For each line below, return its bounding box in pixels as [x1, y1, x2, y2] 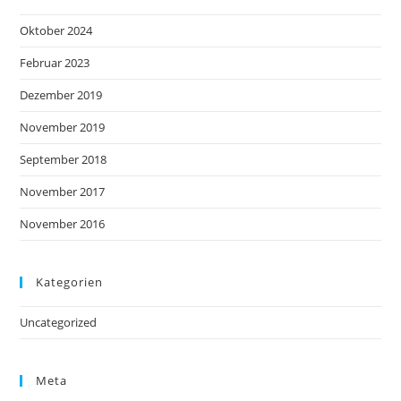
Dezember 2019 [20, 86, 103, 103]
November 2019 [20, 118, 106, 135]
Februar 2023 [20, 54, 90, 71]
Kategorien [36, 273, 104, 290]
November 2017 [20, 183, 106, 200]
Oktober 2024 [20, 21, 93, 38]
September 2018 [20, 150, 107, 167]
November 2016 [20, 215, 106, 232]
